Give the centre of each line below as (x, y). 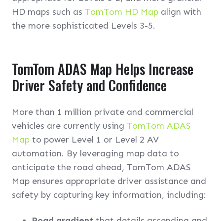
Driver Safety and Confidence (89, 85)
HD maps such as (48, 12)
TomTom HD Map (122, 12)
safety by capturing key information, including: (109, 195)
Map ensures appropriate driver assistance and (109, 181)
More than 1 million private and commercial (103, 112)
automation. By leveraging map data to (95, 153)
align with (180, 12)
